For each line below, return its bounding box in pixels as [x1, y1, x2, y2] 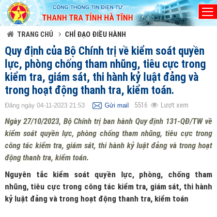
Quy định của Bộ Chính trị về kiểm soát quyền [5, 45, 204, 58]
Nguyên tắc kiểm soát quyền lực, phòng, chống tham [5, 170, 212, 179]
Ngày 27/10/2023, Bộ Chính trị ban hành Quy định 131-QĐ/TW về [5, 116, 212, 126]
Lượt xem [161, 101, 188, 109]
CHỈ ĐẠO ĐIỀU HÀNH [65, 30, 126, 39]
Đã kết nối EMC [18, 9, 66, 17]
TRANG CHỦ [17, 30, 54, 39]
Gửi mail [105, 102, 129, 109]
